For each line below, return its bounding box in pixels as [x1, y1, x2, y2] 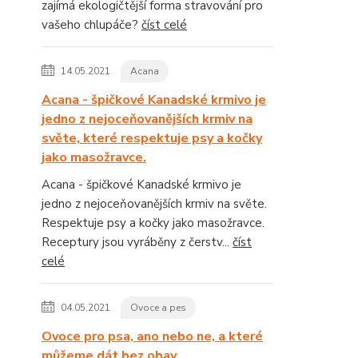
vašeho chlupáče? [42, 17, 141, 33]
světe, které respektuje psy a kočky [42, 129, 262, 147]
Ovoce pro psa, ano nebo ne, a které [42, 328, 263, 345]
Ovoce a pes [130, 301, 186, 314]
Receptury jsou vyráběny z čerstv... [42, 234, 233, 250]
